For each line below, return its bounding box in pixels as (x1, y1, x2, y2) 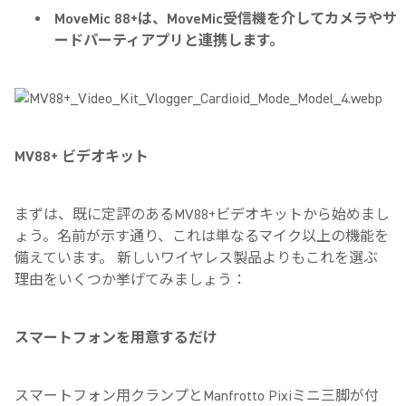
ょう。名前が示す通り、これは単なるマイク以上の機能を (14, 227, 389, 246)
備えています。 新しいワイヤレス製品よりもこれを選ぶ (14, 249, 378, 267)
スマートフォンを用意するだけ (14, 329, 217, 347)
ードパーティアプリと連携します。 (54, 32, 284, 50)
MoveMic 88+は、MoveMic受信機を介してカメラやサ (54, 10, 397, 28)
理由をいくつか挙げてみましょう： (14, 271, 246, 289)
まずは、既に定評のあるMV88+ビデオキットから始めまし (14, 206, 390, 224)
